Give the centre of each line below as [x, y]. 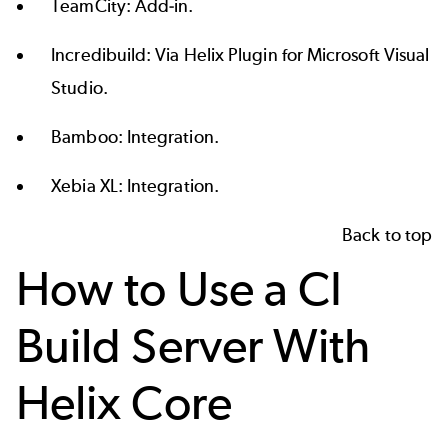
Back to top [387, 234]
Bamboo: [89, 136]
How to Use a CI [179, 288]
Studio [77, 87]
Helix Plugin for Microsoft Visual [306, 54]
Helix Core [124, 402]
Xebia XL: [89, 185]
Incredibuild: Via [117, 54]
